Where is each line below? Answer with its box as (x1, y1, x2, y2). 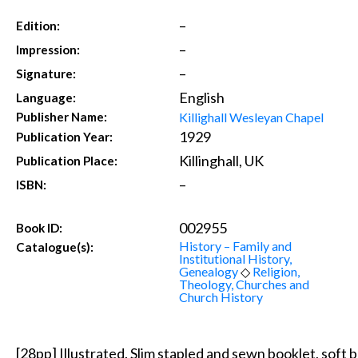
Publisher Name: (16, 109, 108, 125)
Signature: (16, 66, 77, 81)
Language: (16, 89, 77, 105)
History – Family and (178, 237, 292, 253)
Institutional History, (178, 250, 292, 266)
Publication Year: (16, 129, 113, 144)
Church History (178, 288, 263, 304)
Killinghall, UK (178, 151, 264, 169)
